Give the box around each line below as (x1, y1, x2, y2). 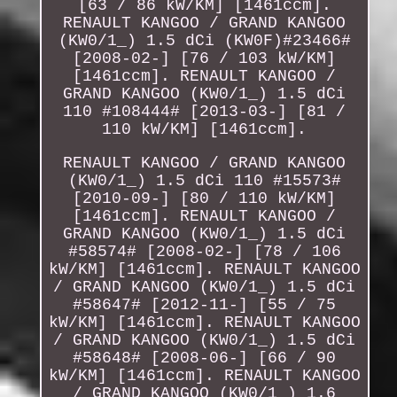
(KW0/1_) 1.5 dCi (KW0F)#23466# (58, 31, 351, 50)
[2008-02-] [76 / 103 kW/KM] (73, 49, 337, 67)
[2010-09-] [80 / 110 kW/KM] (73, 189, 337, 207)
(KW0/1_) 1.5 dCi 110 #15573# (67, 171, 341, 190)
